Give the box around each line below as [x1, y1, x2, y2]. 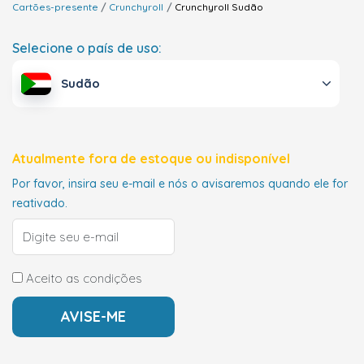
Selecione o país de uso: [12, 40, 162, 56]
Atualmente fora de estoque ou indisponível [12, 150, 290, 167]
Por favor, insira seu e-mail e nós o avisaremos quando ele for [12, 176, 348, 192]
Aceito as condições [23, 271, 142, 287]
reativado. [12, 196, 67, 211]
